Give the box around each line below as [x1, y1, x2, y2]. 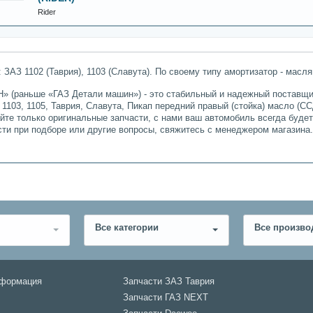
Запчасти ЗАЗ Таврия [122, 277, 214, 286]
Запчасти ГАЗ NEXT [122, 293, 208, 303]
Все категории [95, 222, 159, 233]
